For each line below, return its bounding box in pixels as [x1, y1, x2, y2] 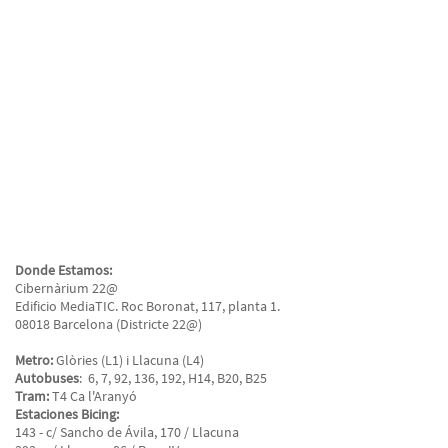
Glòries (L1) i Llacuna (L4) [53, 351, 204, 369]
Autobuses [15, 369, 79, 387]
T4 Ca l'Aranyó [49, 387, 137, 405]
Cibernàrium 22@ [15, 279, 118, 297]
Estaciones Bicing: [15, 405, 119, 423]
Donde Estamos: [15, 261, 112, 279]
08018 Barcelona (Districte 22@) [15, 315, 202, 333]
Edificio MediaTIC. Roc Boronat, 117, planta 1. [15, 297, 280, 315]
